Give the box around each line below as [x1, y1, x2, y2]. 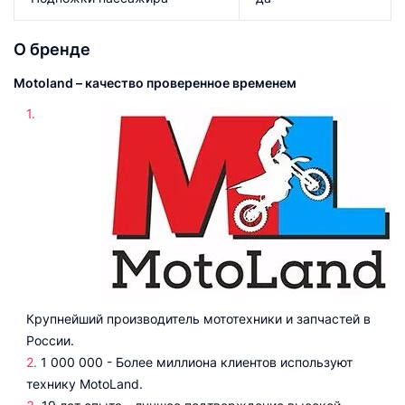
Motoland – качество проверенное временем [14, 75, 297, 90]
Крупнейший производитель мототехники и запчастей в [26, 311, 371, 326]
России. [26, 333, 74, 348]
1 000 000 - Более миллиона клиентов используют [41, 354, 353, 370]
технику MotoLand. [26, 376, 143, 391]
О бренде [14, 40, 90, 59]
